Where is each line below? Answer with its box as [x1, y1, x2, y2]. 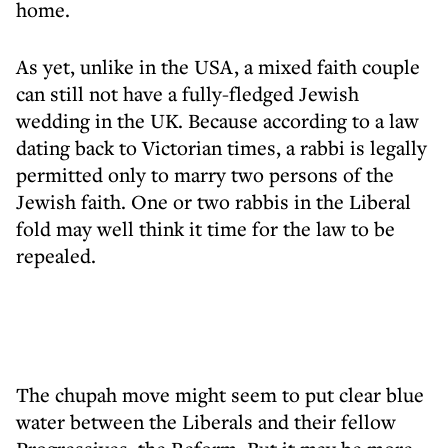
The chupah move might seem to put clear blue [16, 381, 424, 408]
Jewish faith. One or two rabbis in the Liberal [16, 188, 411, 215]
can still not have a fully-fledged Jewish [16, 80, 359, 107]
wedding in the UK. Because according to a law [16, 107, 419, 134]
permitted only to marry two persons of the [16, 161, 394, 188]
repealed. [16, 242, 96, 269]
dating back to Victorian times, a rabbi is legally [16, 134, 427, 161]
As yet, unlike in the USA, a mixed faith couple [16, 53, 420, 80]
